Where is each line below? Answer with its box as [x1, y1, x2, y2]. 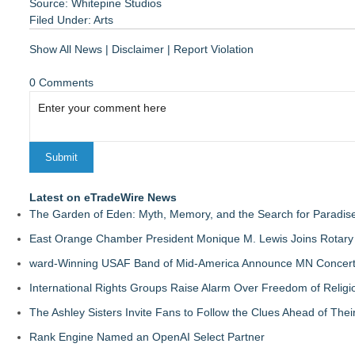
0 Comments [29, 76, 94, 89]
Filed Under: [29, 13, 94, 26]
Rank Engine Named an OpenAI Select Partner [29, 330, 265, 343]
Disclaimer [112, 43, 164, 55]
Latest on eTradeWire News [29, 191, 177, 204]
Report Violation [174, 43, 254, 55]
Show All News [29, 43, 102, 55]
